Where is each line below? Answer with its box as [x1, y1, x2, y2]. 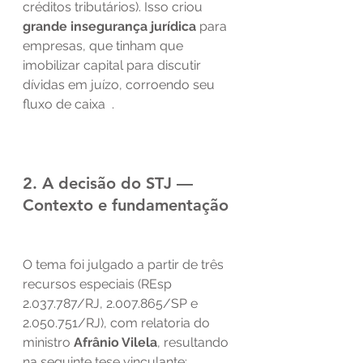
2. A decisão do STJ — [23, 173, 198, 193]
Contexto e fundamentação [23, 194, 228, 215]
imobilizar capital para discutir [23, 57, 204, 73]
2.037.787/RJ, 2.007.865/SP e [23, 295, 201, 311]
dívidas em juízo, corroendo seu [23, 76, 218, 92]
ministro [23, 334, 74, 350]
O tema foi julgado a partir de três [23, 256, 227, 272]
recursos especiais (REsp [23, 275, 175, 292]
